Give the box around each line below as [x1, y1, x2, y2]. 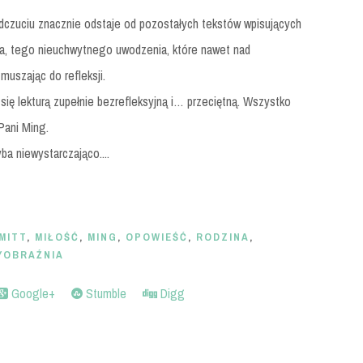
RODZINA [196, 230, 250, 244]
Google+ [8, 284, 55, 302]
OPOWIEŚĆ [126, 230, 188, 244]
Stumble [83, 284, 126, 302]
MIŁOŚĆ [35, 230, 79, 244]
